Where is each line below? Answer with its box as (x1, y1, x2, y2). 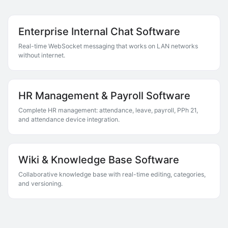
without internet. (18, 51, 65, 59)
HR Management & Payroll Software (18, 90, 190, 102)
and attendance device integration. (18, 116, 120, 123)
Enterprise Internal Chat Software (18, 25, 180, 38)
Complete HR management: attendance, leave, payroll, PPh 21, (18, 106, 198, 114)
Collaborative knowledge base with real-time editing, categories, (18, 170, 206, 178)
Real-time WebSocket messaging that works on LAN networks (18, 42, 198, 50)
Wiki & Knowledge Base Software (18, 154, 179, 166)
